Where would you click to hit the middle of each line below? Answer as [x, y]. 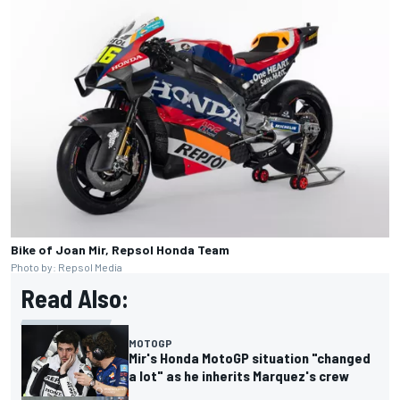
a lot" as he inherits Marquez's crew [239, 376]
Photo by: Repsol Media [67, 267]
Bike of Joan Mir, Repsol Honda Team [120, 250]
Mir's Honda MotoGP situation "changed [250, 358]
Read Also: [75, 299]
